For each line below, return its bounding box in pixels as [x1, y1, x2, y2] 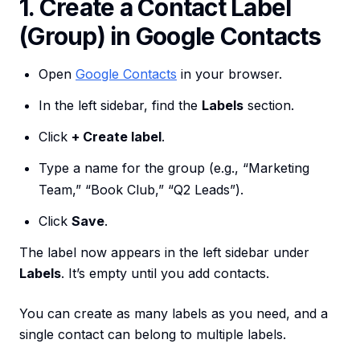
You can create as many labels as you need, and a [19, 305, 328, 321]
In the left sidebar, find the [39, 97, 202, 113]
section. [243, 97, 294, 113]
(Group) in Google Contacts [19, 22, 321, 51]
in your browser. [177, 66, 282, 82]
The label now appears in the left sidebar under [19, 244, 309, 260]
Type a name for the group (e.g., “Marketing [39, 160, 309, 176]
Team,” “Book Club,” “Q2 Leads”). [39, 182, 243, 198]
